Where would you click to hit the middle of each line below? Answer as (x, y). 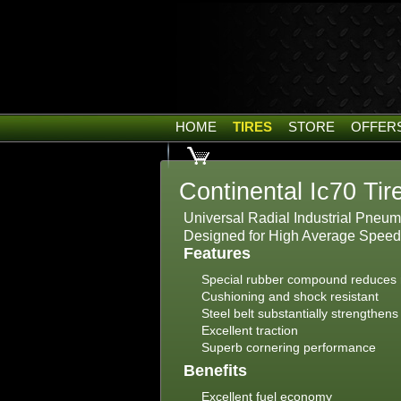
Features (217, 253)
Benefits (215, 371)
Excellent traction (250, 330)
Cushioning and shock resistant (290, 296)
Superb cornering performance (289, 347)
